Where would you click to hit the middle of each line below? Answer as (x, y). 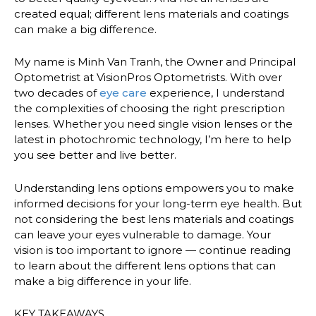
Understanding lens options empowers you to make (154, 188)
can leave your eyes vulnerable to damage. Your (142, 234)
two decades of (57, 93)
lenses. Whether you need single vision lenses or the (153, 124)
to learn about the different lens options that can (145, 265)
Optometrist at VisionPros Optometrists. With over (148, 78)
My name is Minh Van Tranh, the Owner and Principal (155, 62)
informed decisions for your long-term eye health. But (158, 203)
